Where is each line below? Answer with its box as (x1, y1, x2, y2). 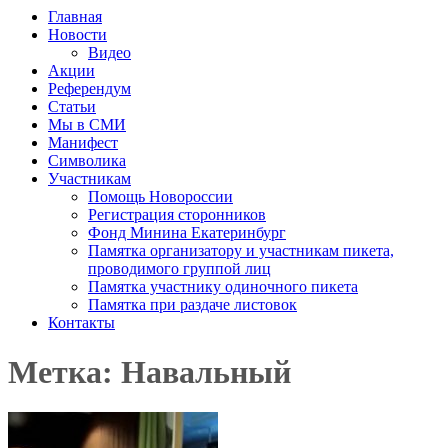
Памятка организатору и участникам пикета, (88, 242, 394, 260)
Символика (48, 152, 126, 170)
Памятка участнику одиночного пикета (88, 278, 358, 296)
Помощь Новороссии (88, 188, 233, 206)
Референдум (48, 80, 131, 98)
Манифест (48, 134, 118, 152)
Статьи (48, 98, 96, 116)
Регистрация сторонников (88, 206, 266, 224)
